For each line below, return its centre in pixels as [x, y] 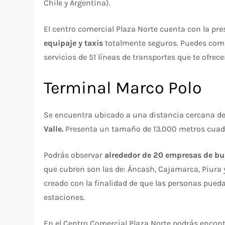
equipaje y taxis [74, 43]
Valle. [55, 129]
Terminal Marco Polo [123, 88]
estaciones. [65, 197]
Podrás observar [74, 155]
